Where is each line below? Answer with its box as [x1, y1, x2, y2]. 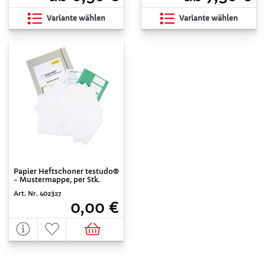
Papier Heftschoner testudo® [14, 167, 119, 176]
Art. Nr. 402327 [14, 189, 61, 198]
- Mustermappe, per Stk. [14, 175, 100, 184]
